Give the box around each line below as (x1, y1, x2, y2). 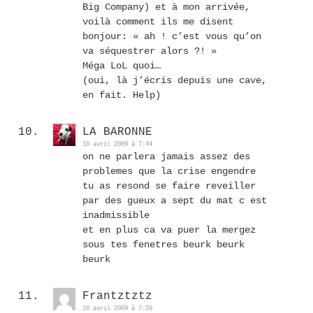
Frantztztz (82, 290, 152, 303)
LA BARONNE (82, 126, 152, 138)
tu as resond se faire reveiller (82, 180, 256, 191)
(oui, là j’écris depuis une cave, (82, 75, 267, 86)
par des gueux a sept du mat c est (82, 195, 267, 206)
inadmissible (82, 210, 150, 221)
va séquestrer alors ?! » (82, 45, 217, 57)
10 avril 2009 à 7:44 (82, 141, 152, 148)
